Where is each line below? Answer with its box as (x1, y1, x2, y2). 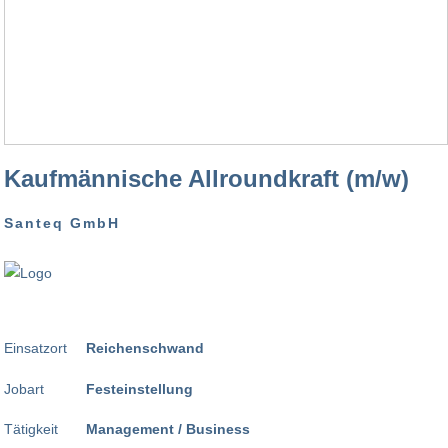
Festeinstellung (86, 380, 193, 397)
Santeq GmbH (4, 215, 120, 232)
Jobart (4, 380, 44, 397)
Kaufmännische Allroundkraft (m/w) (4, 165, 409, 193)
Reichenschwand (86, 340, 204, 357)
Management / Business (86, 421, 250, 438)
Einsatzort (4, 340, 67, 357)
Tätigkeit (4, 421, 58, 438)
